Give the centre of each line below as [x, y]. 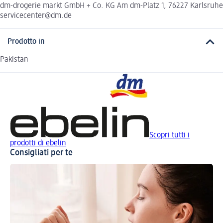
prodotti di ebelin [38, 144]
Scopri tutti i [169, 136]
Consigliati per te [41, 153]
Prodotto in [26, 42]
